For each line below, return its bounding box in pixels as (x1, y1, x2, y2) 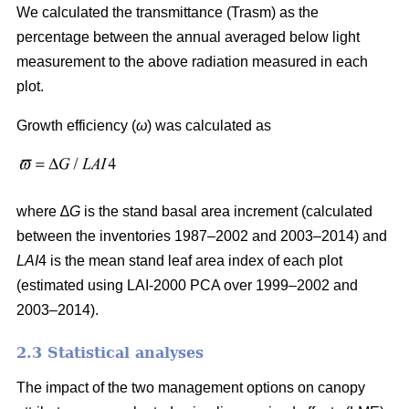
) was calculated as (147, 117, 271, 133)
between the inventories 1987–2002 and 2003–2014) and (16, 227, 387, 244)
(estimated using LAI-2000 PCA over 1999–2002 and (16, 277, 358, 293)
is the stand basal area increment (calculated (80, 203, 372, 219)
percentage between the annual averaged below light (16, 28, 360, 45)
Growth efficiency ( (16, 117, 136, 133)
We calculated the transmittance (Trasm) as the (16, 4, 319, 20)
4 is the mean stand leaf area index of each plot (38, 252, 342, 268)
